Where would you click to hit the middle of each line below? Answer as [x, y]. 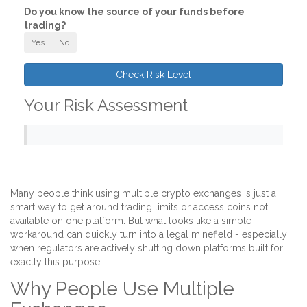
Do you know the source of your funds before [134, 12]
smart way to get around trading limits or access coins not [139, 207]
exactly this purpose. [56, 262]
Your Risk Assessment [106, 106]
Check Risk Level [153, 75]
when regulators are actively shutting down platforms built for [147, 248]
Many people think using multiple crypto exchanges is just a [143, 194]
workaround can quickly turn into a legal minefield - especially [149, 235]
